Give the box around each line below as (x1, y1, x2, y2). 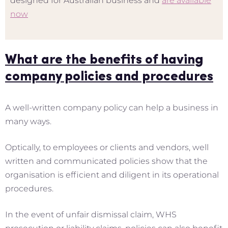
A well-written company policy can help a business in (5, 103, 218, 113)
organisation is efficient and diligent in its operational (5, 170, 219, 180)
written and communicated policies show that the (5, 156, 208, 166)
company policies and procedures (5, 70, 213, 84)
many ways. (5, 117, 51, 127)
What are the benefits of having (5, 53, 203, 68)
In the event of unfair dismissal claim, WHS (5, 210, 177, 220)
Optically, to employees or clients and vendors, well (5, 142, 209, 153)
